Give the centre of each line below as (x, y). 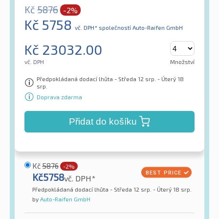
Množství (182, 62)
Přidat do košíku (103, 122)
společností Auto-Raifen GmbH (141, 28)
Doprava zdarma (59, 97)
